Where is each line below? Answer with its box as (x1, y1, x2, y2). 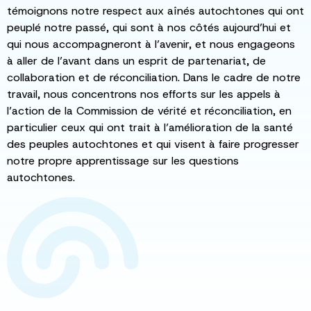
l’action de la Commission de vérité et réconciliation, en (7, 103, 292, 118)
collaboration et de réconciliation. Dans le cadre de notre (7, 69, 301, 85)
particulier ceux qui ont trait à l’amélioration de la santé (7, 119, 293, 135)
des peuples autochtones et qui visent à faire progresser (7, 136, 299, 151)
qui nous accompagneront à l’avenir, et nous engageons (7, 36, 295, 51)
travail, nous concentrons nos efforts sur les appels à (7, 86, 280, 101)
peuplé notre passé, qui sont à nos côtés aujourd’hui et (7, 19, 291, 35)
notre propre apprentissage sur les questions (7, 153, 239, 168)
